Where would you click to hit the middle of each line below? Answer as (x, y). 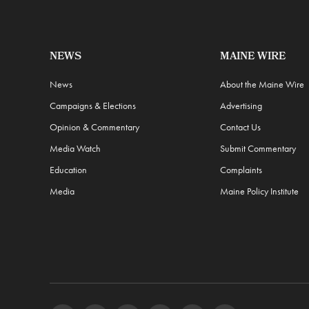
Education (68, 169)
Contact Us (241, 127)
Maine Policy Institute (260, 191)
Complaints (241, 169)
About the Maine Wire (262, 84)
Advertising (241, 105)
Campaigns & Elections (93, 105)
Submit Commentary (258, 148)
